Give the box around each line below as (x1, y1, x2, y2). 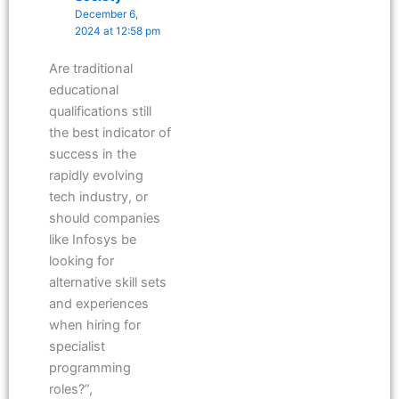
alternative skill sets (49, 274, 167, 291)
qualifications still (49, 103, 151, 120)
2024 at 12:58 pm (75, 24, 161, 37)
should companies (49, 210, 160, 227)
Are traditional (49, 61, 133, 77)
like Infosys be (49, 232, 136, 248)
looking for (49, 253, 114, 270)
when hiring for (49, 317, 141, 334)
